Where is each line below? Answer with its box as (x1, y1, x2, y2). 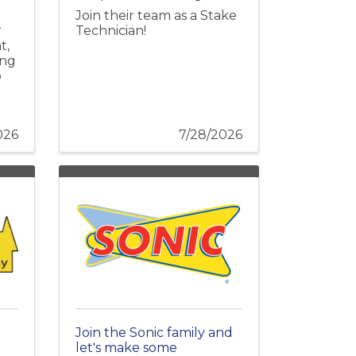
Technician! (75, 23, 146, 39)
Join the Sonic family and (75, 325, 233, 341)
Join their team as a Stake (75, 8, 237, 24)
